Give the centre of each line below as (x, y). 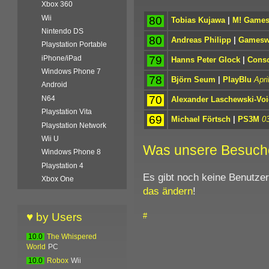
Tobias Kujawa (198, 20)
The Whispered (72, 237)
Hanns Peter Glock (205, 59)
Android (55, 85)
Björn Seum (193, 79)
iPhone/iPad (62, 58)
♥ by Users (55, 217)
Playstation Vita (67, 112)
